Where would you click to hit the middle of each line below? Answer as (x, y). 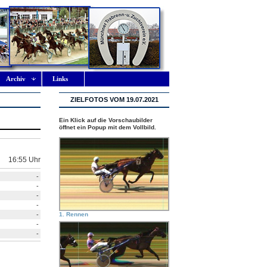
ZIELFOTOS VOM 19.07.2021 (114, 100)
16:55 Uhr (24, 160)
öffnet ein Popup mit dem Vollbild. (108, 127)
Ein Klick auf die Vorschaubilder (106, 120)
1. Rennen (74, 214)
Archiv (16, 79)
